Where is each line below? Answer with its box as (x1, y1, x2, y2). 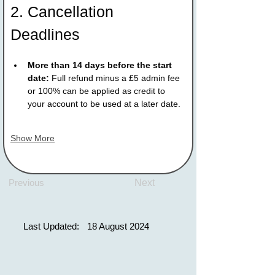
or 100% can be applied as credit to (28, 85, 168, 96)
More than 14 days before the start (28, 60, 174, 70)
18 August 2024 (87, 220, 149, 231)
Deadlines (10, 25, 80, 43)
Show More (10, 133, 55, 143)
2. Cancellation (10, 2, 118, 20)
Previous (9, 177, 44, 188)
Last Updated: (23, 220, 79, 231)
